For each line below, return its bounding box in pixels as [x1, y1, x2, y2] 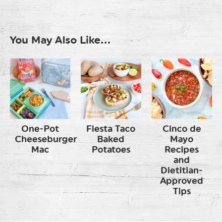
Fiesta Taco [86, 123, 136, 135]
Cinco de [162, 123, 201, 135]
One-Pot [21, 123, 59, 135]
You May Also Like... [10, 33, 111, 46]
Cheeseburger [15, 134, 77, 145]
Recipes [165, 144, 199, 156]
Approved [160, 175, 204, 187]
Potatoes [91, 144, 130, 156]
